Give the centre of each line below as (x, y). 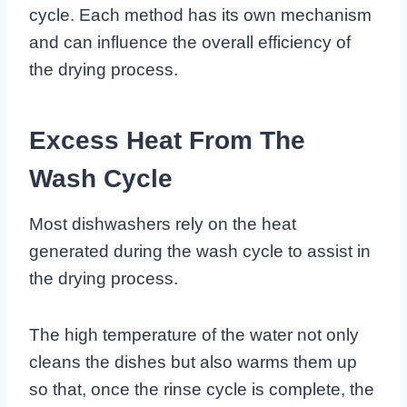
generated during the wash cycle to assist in (200, 252)
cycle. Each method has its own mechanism (200, 15)
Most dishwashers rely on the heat (163, 224)
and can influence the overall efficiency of (190, 43)
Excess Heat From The (167, 141)
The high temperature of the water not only (194, 335)
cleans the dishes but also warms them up (193, 362)
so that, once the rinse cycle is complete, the (202, 390)
